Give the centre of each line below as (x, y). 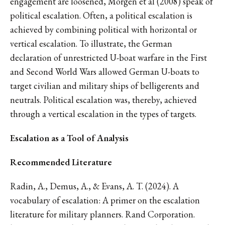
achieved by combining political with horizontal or (103, 29)
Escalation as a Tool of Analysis (69, 138)
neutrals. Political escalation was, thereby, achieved (103, 99)
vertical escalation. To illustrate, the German (91, 43)
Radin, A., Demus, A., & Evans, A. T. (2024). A (94, 186)
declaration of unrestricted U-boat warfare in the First (108, 57)
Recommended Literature (61, 162)
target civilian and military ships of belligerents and (105, 85)
